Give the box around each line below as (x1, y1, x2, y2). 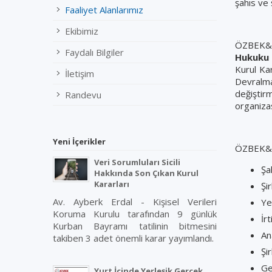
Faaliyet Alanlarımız (65, 4, 143, 16)
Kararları (94, 178, 129, 189)
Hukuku (235, 51, 269, 63)
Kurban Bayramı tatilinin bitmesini (53, 220, 217, 232)
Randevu (65, 89, 101, 101)
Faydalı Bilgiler (65, 46, 124, 58)
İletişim (65, 67, 94, 80)
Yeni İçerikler (53, 136, 106, 147)
